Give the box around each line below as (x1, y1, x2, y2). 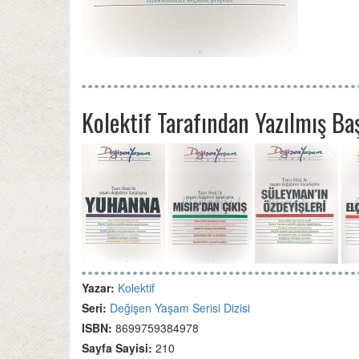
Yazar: (82, 280, 118, 296)
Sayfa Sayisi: (82, 340, 155, 356)
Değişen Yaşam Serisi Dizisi (110, 300, 250, 316)
